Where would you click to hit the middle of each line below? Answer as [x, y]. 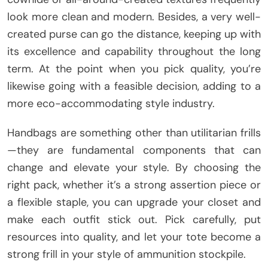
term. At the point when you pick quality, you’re [134, 68]
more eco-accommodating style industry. [111, 103]
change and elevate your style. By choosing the [134, 167]
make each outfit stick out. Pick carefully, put [134, 219]
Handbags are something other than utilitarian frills [134, 133]
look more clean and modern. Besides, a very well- [134, 16]
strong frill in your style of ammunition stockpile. [127, 254]
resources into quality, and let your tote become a [134, 237]
